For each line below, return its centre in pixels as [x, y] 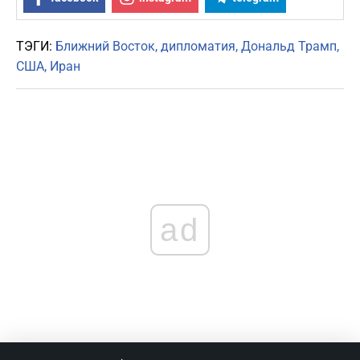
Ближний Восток [105, 47]
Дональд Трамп [289, 47]
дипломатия [198, 47]
